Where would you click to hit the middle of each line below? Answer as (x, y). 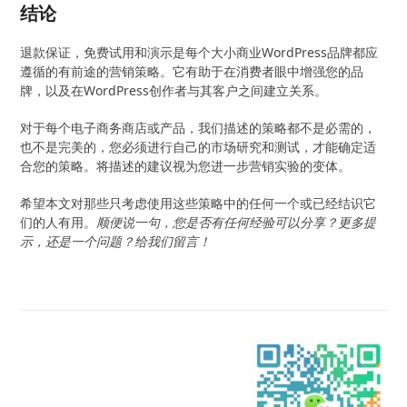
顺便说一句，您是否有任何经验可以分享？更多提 (237, 222)
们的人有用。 (59, 222)
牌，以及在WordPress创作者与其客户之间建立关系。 (174, 90)
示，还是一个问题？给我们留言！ (116, 241)
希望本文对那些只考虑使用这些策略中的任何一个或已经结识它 (199, 203)
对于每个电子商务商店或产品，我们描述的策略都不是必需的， (199, 127)
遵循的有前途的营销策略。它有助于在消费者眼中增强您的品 (192, 71)
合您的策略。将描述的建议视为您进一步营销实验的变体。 (186, 165)
